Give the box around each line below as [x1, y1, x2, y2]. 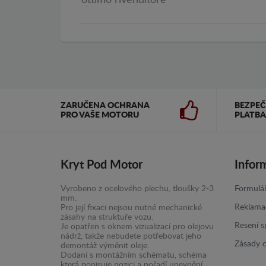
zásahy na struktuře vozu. [61, 213, 153, 222]
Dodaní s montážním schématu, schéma [61, 251, 207, 260]
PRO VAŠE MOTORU [61, 111, 139, 120]
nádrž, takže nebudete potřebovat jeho [61, 232, 201, 241]
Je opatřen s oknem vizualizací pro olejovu [61, 223, 214, 232]
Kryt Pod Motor [61, 159, 142, 172]
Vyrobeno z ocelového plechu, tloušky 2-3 [61, 185, 214, 194]
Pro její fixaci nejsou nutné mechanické [61, 204, 202, 213]
